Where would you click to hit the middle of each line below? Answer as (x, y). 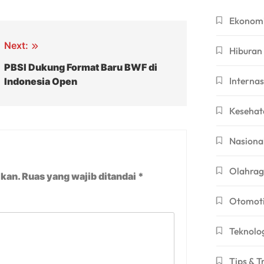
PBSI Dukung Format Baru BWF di (80, 67)
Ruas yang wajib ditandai (80, 176)
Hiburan (246, 51)
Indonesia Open (40, 81)
